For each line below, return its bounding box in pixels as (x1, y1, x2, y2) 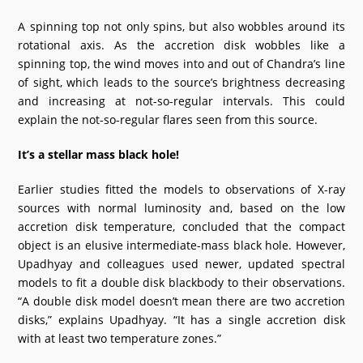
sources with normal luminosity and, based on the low (18, 200, 345, 216)
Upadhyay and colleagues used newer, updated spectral (18, 256, 345, 271)
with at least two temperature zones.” (18, 331, 222, 346)
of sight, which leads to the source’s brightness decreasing (18, 75, 345, 90)
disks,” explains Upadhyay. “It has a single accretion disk (18, 312, 345, 327)
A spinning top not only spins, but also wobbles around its (18, 19, 345, 34)
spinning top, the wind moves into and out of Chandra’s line (18, 56, 345, 71)
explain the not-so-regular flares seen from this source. (18, 112, 318, 127)
